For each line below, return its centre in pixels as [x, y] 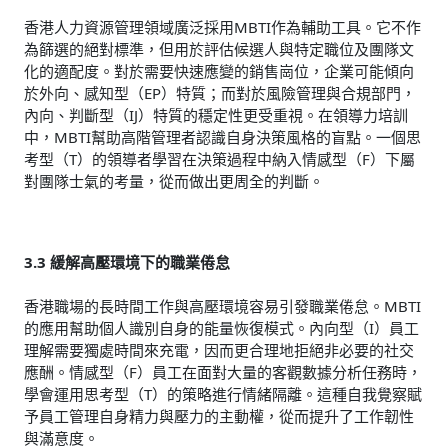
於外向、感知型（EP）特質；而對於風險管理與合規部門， [220, 92]
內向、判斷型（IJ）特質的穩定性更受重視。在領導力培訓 [216, 114]
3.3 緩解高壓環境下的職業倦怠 [127, 261]
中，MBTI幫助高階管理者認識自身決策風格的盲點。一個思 [222, 136]
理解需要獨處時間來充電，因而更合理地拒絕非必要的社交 [219, 349]
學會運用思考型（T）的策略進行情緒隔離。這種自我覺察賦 [223, 393]
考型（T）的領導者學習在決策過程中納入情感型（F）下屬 [219, 158]
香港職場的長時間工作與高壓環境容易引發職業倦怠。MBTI [222, 305]
